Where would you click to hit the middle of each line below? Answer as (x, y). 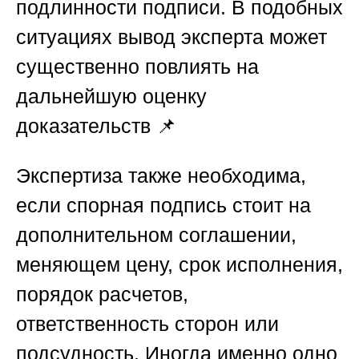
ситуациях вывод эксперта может (171, 37)
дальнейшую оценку (111, 97)
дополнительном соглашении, (156, 235)
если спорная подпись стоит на (163, 206)
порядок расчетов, (102, 294)
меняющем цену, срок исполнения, (179, 265)
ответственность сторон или (147, 324)
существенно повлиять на (137, 67)
